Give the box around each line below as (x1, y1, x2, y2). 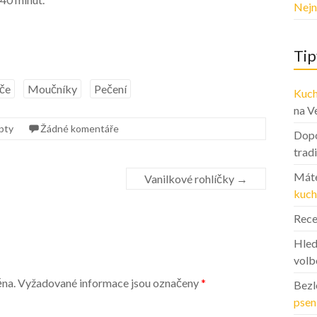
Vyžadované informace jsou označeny (16, 276, 201, 290)
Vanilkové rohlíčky (144, 172, 237, 185)
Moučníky (28, 82, 77, 96)
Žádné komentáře (40, 122, 119, 134)
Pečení (94, 82, 127, 96)
